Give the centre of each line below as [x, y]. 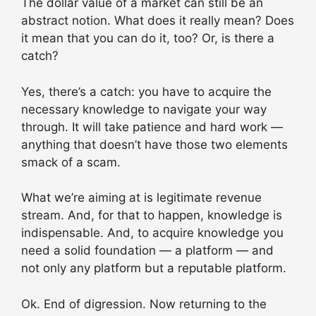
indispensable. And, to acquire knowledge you [152, 233]
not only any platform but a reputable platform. [154, 268]
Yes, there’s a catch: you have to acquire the [146, 91]
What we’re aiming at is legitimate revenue [141, 198]
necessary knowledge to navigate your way [144, 109]
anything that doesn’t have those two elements [154, 144]
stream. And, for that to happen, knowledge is [152, 215]
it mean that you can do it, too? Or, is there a [148, 38]
